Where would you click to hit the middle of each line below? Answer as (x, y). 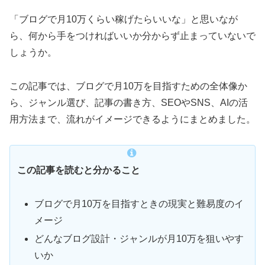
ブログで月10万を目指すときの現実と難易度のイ (139, 203)
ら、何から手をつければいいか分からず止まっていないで (132, 36)
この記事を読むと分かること (79, 170)
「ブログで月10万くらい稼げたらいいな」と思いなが (124, 20)
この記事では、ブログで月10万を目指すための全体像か (128, 86)
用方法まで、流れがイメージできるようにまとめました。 (132, 119)
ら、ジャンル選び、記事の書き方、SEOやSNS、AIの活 (129, 103)
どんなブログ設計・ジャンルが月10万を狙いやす (139, 238)
